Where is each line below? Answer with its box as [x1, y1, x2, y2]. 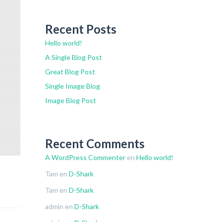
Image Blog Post [45, 96, 96, 105]
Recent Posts [45, 22, 116, 36]
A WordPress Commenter [45, 153, 125, 162]
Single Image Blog [45, 82, 100, 90]
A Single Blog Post [45, 53, 102, 61]
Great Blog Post [45, 67, 95, 76]
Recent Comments [45, 136, 145, 151]
